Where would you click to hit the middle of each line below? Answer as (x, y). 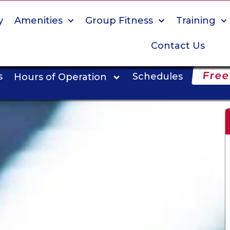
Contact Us (178, 46)
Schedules (158, 76)
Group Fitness (119, 21)
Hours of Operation (60, 77)
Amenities (38, 21)
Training (196, 21)
